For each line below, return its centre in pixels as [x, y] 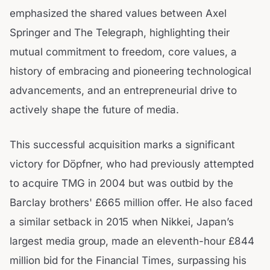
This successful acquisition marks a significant [122, 144]
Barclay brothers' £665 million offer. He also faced [131, 202]
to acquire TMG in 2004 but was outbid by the [122, 183]
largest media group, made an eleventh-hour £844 [132, 241]
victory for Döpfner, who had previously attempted [132, 164]
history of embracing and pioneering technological [131, 71]
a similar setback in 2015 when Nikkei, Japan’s [122, 221]
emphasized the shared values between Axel [118, 14]
